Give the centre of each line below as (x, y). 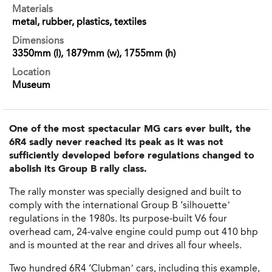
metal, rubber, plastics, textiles (79, 21)
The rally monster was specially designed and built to (125, 192)
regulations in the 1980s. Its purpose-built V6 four (118, 219)
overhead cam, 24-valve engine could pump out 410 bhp (134, 232)
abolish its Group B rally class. (78, 169)
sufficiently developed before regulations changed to (132, 155)
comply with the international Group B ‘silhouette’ (120, 205)
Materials (32, 8)
